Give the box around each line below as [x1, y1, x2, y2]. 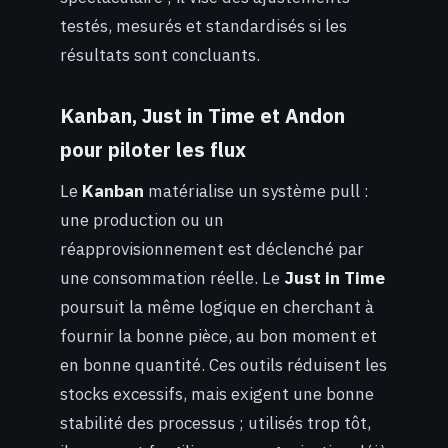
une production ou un [60, 209, 224, 232]
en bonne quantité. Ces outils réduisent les [60, 354, 387, 377]
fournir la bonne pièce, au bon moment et [60, 325, 377, 348]
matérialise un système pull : [144, 180, 369, 203]
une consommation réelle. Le [60, 267, 284, 290]
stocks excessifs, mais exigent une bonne [60, 383, 374, 406]
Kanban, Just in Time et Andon [60, 103, 345, 129]
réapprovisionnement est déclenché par [60, 238, 364, 261]
